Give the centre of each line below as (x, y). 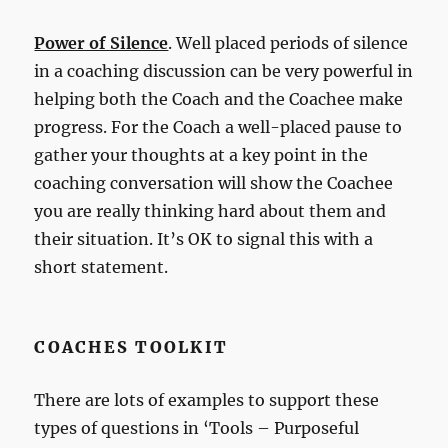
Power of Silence (101, 42)
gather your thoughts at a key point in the (201, 154)
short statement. (101, 266)
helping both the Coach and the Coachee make (219, 98)
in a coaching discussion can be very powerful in (224, 70)
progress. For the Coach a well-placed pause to (218, 126)
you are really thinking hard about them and (210, 210)
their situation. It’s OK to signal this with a (204, 238)
